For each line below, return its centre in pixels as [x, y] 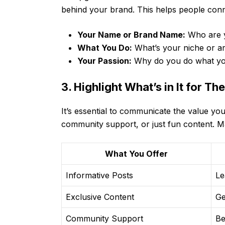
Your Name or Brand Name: [131, 34]
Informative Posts [99, 175]
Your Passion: [104, 61]
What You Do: [105, 47]
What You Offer [136, 153]
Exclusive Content [100, 197]
